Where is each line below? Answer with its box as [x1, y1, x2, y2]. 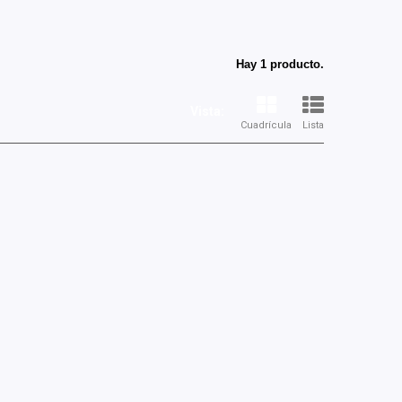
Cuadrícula [240, 119, 292, 131]
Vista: [190, 104, 224, 118]
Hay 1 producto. [236, 57, 324, 71]
